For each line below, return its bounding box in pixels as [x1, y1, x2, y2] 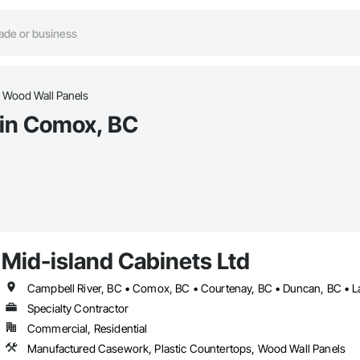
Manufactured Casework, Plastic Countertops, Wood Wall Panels [27, 342, 346, 356]
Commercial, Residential [27, 321, 148, 336]
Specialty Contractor [27, 301, 129, 316]
